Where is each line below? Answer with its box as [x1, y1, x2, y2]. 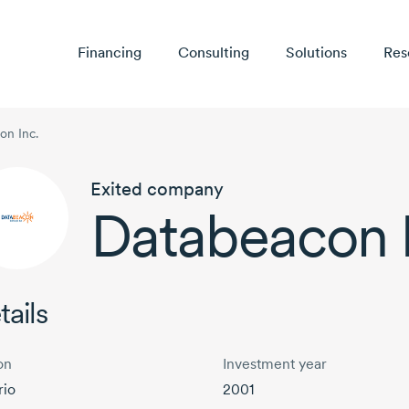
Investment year [222, 355, 327, 373]
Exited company [90, 178, 224, 201]
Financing [77, 44, 142, 62]
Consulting [177, 44, 249, 62]
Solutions [285, 44, 347, 62]
